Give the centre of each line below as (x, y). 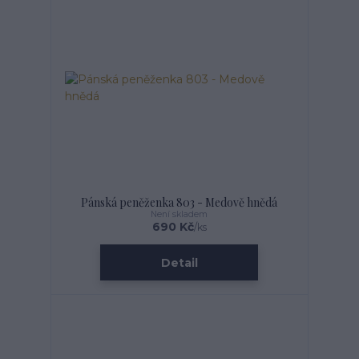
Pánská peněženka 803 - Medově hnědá (179, 203)
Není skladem (179, 215)
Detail (179, 262)
